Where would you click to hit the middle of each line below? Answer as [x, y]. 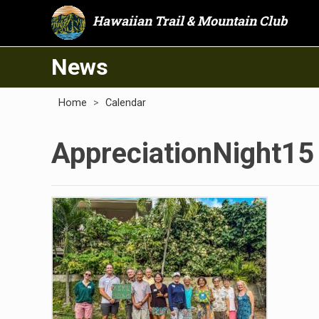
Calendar [126, 103]
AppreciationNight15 [183, 153]
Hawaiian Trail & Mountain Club [190, 21]
